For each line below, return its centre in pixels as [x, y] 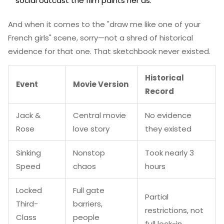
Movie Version [101, 84]
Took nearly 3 [169, 153]
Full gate [89, 190]
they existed [168, 129]
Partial [157, 197]
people [86, 217]
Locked [29, 190]
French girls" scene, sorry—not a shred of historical [100, 38]
